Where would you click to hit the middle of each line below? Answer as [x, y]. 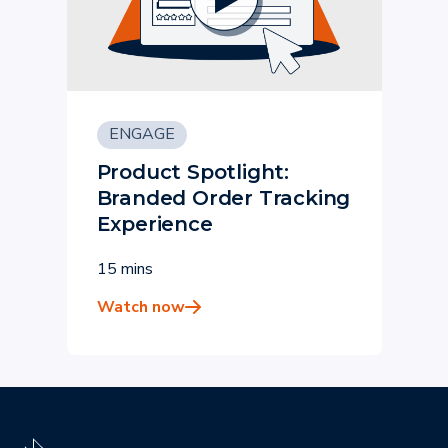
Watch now [140, 307]
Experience [154, 224]
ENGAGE [141, 134]
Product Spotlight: [192, 172]
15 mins [124, 269]
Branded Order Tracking [223, 198]
